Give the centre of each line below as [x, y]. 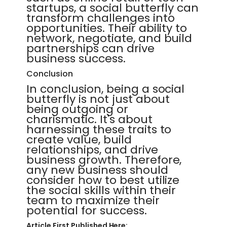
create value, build [79, 140]
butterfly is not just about [98, 99]
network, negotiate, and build [109, 38]
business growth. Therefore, [104, 160]
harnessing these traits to [99, 129]
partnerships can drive [90, 48]
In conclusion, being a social [106, 89]
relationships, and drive [92, 150]
